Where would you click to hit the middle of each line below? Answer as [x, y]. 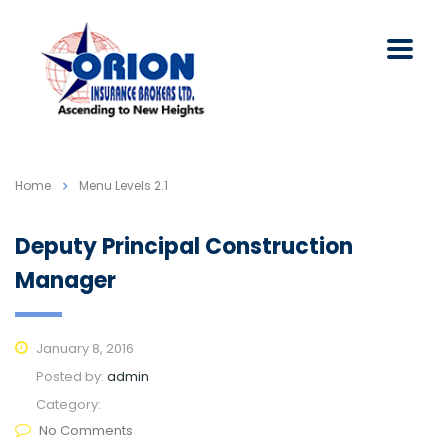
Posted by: [71, 377]
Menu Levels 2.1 [123, 186]
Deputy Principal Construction [184, 247]
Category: [68, 405]
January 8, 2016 [83, 349]
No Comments [86, 431]
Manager [65, 281]
